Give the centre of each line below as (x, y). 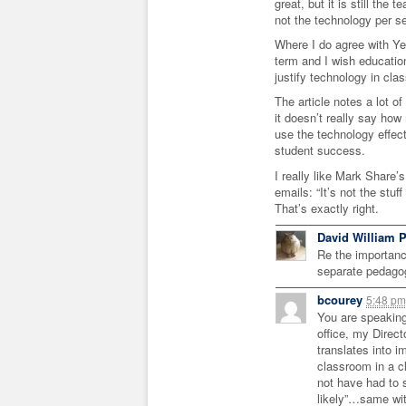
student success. (320, 150)
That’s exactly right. (327, 208)
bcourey (340, 299)
